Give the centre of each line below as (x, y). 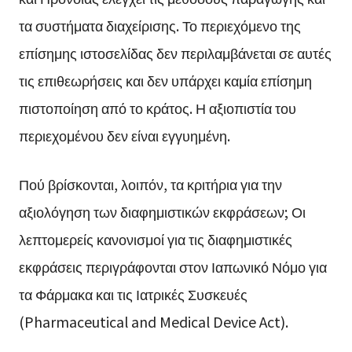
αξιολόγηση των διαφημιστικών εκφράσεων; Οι (162, 211)
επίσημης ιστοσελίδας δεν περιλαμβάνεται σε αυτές (175, 52)
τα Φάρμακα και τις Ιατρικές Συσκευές (133, 293)
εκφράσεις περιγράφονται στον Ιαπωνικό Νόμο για (172, 266)
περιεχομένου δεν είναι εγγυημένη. (124, 135)
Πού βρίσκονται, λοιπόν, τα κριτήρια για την (150, 183)
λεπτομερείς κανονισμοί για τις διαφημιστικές (155, 238)
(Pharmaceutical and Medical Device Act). (153, 321)
